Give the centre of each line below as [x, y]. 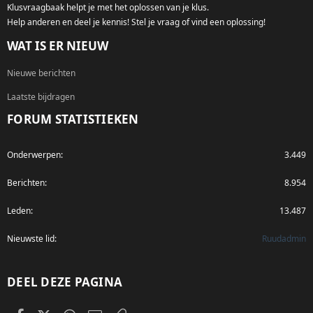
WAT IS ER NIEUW [58, 45]
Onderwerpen [34, 154]
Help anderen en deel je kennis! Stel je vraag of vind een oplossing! [136, 22]
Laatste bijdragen [41, 96]
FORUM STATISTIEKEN [73, 119]
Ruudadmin [284, 238]
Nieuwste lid [31, 238]
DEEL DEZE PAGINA [65, 282]
